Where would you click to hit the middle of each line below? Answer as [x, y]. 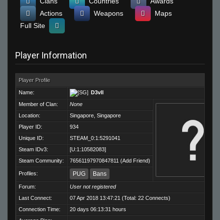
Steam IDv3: [33, 150]
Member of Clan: [38, 104]
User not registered [93, 187]
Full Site [33, 26]
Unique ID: [31, 138]
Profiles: [28, 174]
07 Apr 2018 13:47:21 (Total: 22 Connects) [120, 198]
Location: [29, 116]
